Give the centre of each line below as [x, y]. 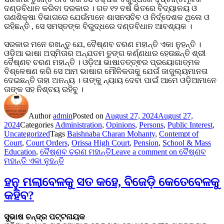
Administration [78, 124]
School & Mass [187, 142]
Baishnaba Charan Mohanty [111, 133]
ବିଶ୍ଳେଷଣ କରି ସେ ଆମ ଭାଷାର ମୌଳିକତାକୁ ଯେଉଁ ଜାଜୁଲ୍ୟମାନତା [106, 71]
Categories [37, 124]
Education [20, 151]
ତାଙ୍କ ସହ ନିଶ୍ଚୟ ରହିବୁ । [45, 89]
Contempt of [179, 133]
